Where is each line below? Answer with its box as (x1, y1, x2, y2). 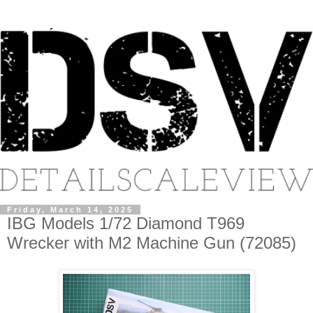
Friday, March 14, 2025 (7, 205, 133, 214)
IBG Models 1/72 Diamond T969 (7, 214, 245, 233)
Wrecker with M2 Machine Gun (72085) (7, 233, 296, 253)
